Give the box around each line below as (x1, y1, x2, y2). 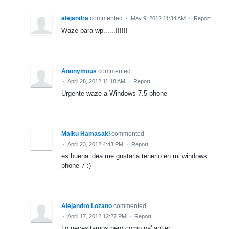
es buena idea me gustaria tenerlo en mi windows (61, 152, 207, 160)
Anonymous (61, 67, 97, 75)
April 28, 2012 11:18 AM (67, 78, 125, 84)
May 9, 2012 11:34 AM (131, 15, 186, 21)
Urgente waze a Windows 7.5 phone (61, 89, 167, 97)
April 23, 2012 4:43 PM (67, 141, 123, 147)
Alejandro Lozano (61, 202, 112, 210)
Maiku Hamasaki (61, 130, 110, 138)
